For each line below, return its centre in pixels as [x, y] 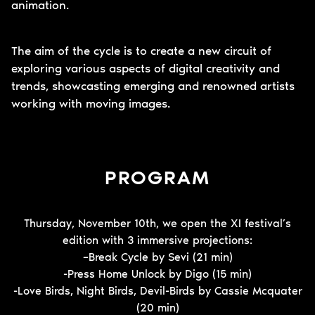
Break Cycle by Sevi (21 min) [160, 257]
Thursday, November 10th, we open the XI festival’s [157, 223]
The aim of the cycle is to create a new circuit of [141, 50]
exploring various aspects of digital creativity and [146, 68]
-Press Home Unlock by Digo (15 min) [157, 274]
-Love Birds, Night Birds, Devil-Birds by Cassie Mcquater [157, 290]
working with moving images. [91, 103]
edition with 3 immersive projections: [157, 240]
